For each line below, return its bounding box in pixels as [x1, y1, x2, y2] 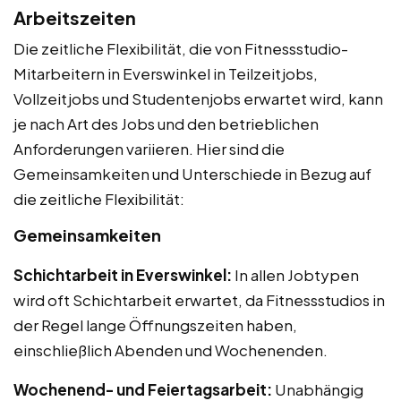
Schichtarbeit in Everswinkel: [13, 264, 232, 285]
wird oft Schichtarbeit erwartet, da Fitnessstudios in [13, 289, 385, 310]
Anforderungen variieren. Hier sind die [13, 138, 285, 158]
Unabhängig [272, 379, 363, 399]
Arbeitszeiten [13, 5, 136, 29]
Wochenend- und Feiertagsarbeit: [13, 379, 272, 399]
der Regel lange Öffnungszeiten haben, [13, 314, 297, 335]
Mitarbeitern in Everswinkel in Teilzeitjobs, [13, 63, 318, 83]
